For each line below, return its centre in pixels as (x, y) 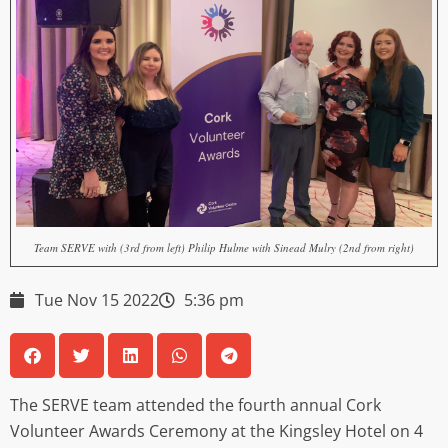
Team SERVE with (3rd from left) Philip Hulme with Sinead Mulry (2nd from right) (224, 248)
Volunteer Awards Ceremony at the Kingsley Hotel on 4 (216, 430)
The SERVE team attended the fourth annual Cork (195, 404)
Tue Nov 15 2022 (97, 300)
